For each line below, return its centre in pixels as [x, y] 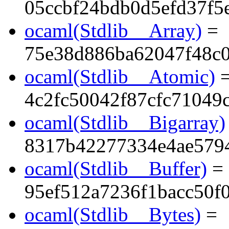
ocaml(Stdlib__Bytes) [113, 215]
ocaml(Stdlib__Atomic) [120, 77]
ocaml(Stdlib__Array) [113, 31]
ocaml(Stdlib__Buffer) [116, 169]
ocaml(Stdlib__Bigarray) [125, 123]
